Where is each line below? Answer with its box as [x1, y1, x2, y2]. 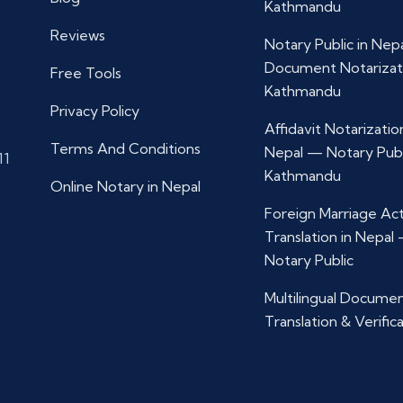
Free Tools [50, 64, 121, 82]
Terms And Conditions [50, 139, 201, 157]
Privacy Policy [50, 102, 139, 120]
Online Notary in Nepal [50, 177, 201, 195]
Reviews [50, 26, 105, 44]
